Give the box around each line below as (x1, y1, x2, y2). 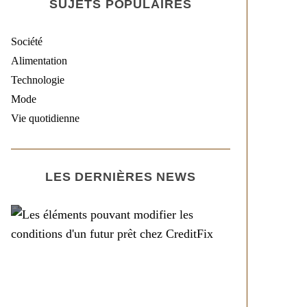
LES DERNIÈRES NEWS (45, 170, 197, 184)
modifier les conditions (29, 258, 212, 277)
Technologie (11, 74, 64, 86)
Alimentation (11, 55, 67, 67)
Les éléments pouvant (34, 238, 207, 257)
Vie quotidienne (11, 112, 79, 125)
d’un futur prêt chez (43, 278, 198, 297)
